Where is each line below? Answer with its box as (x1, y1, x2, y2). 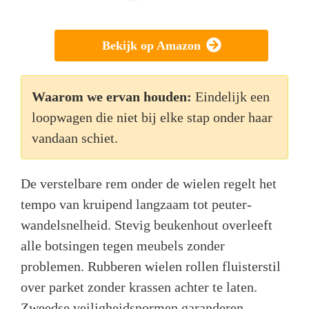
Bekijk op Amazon (101, 38, 201, 52)
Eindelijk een (195, 88, 270, 104)
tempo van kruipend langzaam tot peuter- (21, 196, 252, 212)
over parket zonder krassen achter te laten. (21, 279, 257, 295)
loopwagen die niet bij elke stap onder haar (32, 109, 272, 125)
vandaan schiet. (32, 130, 118, 146)
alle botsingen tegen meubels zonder (21, 237, 225, 253)
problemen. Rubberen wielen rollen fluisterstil (21, 258, 281, 274)
